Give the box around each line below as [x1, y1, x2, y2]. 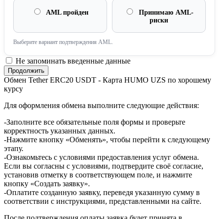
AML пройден [44, 9, 88, 17]
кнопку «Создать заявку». [4, 179, 90, 188]
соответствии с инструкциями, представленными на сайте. [4, 197, 201, 206]
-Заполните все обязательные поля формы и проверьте [4, 118, 185, 127]
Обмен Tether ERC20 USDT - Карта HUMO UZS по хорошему [4, 76, 211, 85]
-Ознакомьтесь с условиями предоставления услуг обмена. [4, 153, 199, 162]
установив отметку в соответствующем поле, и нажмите [4, 171, 192, 179]
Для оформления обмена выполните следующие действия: [4, 101, 199, 110]
